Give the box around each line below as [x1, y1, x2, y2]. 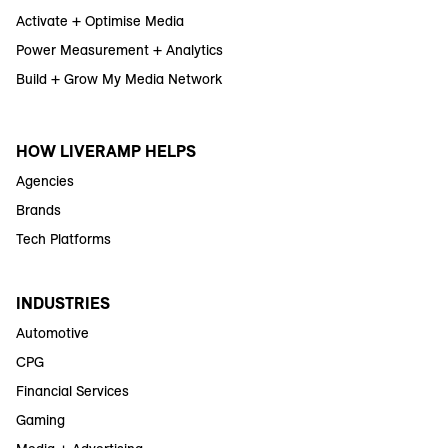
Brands [16, 200, 61, 219]
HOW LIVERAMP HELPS [16, 140, 196, 161]
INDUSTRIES [16, 292, 110, 313]
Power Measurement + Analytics [16, 40, 223, 59]
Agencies [16, 171, 74, 190]
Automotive [16, 323, 89, 342]
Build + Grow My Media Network [16, 69, 222, 88]
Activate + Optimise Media [16, 11, 184, 30]
